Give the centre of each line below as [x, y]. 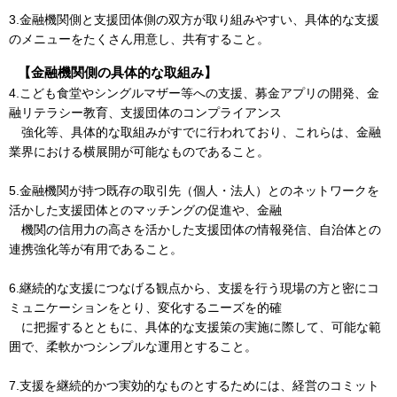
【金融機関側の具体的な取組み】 [117, 72]
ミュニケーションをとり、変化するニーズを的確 [145, 307]
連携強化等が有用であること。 [96, 249]
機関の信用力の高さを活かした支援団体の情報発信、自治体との [195, 230]
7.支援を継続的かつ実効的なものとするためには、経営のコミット [194, 385]
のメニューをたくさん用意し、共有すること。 [139, 39]
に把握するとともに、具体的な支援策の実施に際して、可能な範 [195, 327]
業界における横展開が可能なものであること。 [139, 152]
